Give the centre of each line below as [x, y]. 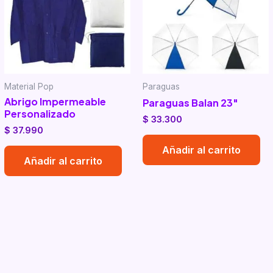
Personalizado [40, 114]
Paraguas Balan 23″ [190, 103]
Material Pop [29, 86]
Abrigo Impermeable [55, 102]
